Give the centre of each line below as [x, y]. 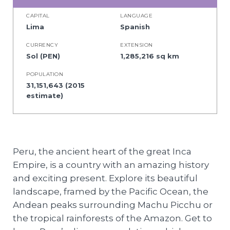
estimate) [45, 95]
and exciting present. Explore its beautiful [105, 178]
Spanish [135, 27]
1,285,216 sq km [150, 56]
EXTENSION [137, 45]
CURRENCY [42, 45]
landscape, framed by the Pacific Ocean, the [111, 191]
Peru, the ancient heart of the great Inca [102, 151]
